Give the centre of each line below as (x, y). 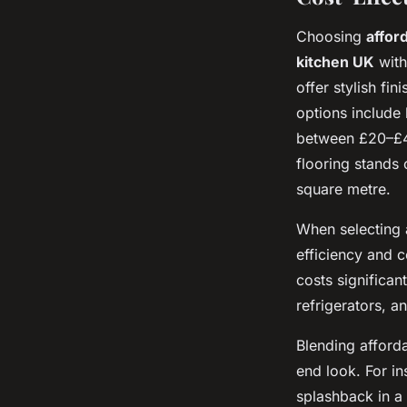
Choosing (331, 36)
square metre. (343, 189)
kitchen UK (335, 62)
